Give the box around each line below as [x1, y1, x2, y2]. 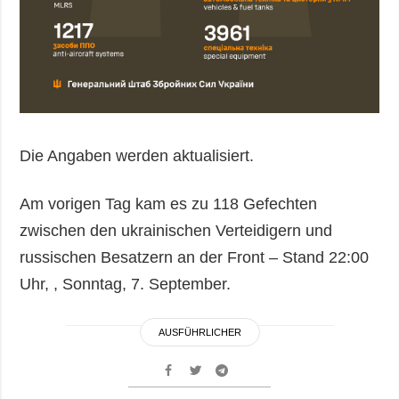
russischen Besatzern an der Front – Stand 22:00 [20, 248, 370, 267]
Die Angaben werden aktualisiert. [20, 147, 255, 166]
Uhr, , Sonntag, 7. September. [20, 275, 232, 294]
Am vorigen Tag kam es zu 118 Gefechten [20, 195, 318, 214]
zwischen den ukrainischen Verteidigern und [20, 222, 333, 240]
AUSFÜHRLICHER [158, 327, 241, 338]
